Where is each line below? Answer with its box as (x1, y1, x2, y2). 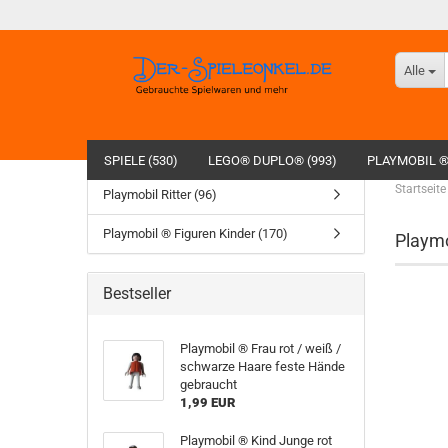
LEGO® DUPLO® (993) (208, 153, 337, 168)
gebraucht (179, 377, 237, 392)
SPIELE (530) (104, 153, 178, 168)
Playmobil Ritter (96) (103, 187, 217, 202)
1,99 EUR (179, 395, 235, 410)
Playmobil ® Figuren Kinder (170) (103, 226, 288, 241)
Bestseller (103, 284, 171, 303)
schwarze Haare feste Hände (179, 359, 345, 374)
